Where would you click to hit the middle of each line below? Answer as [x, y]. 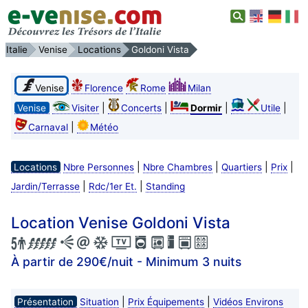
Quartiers [241, 167]
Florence [103, 88]
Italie [17, 49]
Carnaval [48, 127]
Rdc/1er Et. [112, 186]
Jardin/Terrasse [45, 186]
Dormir [206, 108]
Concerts [141, 108]
